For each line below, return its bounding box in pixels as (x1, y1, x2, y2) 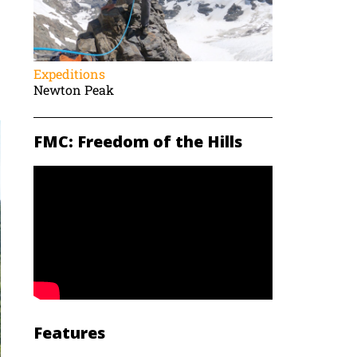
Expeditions (33, 65, 106, 82)
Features (33, 322, 106, 344)
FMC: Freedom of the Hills (33, 130, 243, 152)
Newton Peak (33, 80, 115, 98)
